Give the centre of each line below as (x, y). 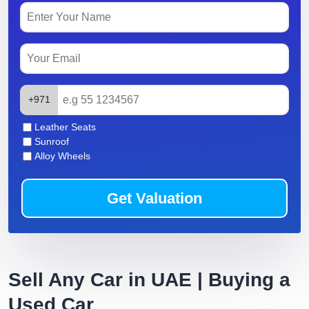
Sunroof (52, 142)
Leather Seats (65, 127)
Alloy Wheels (62, 156)
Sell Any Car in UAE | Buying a (149, 280)
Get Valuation (154, 199)
